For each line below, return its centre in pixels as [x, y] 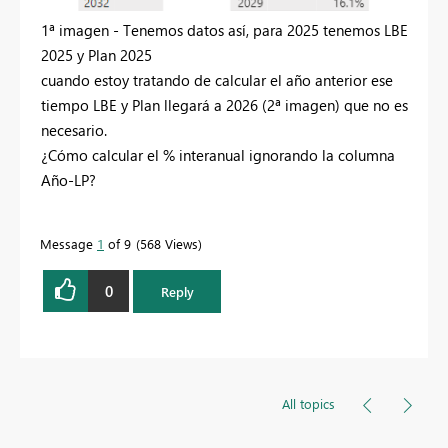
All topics [308, 403]
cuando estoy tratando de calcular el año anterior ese [217, 80]
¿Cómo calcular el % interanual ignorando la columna [218, 155]
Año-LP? [68, 180]
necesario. [74, 130]
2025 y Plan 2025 [96, 55]
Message [68, 244]
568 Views [169, 244]
